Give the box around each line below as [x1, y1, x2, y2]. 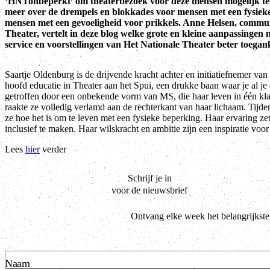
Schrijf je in [127, 172, 172, 183]
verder [40, 143, 66, 154]
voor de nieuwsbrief [111, 184, 187, 195]
